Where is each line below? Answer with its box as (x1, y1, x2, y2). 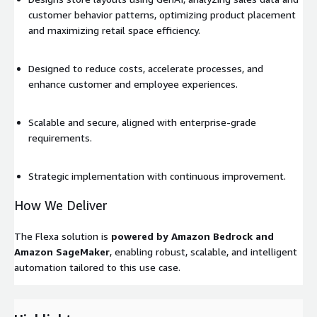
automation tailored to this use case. (14, 260, 180, 273)
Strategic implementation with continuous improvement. (28, 169, 286, 182)
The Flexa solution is (14, 229, 111, 242)
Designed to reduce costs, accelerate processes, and (28, 62, 263, 74)
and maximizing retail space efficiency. (28, 23, 200, 36)
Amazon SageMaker (14, 245, 110, 258)
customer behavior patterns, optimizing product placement (28, 8, 296, 21)
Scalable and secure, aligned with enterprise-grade (28, 115, 256, 128)
